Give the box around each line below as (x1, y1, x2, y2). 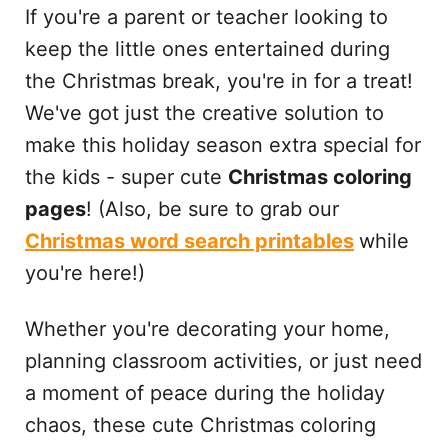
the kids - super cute (24, 165, 228, 189)
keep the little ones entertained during (24, 37, 390, 61)
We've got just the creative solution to (24, 101, 384, 125)
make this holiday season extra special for (24, 133, 421, 157)
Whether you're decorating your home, (24, 317, 390, 341)
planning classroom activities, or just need (24, 349, 422, 373)
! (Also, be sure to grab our (85, 197, 339, 221)
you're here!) (24, 261, 145, 285)
